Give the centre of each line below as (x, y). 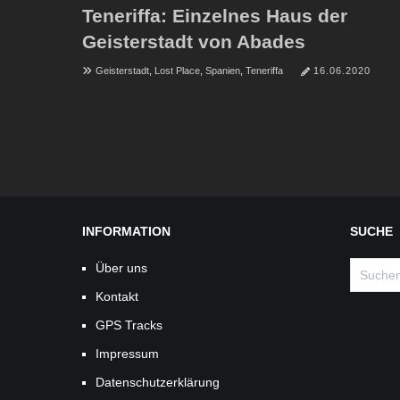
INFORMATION (126, 231)
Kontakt (117, 296)
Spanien (223, 70)
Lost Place (177, 70)
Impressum (127, 353)
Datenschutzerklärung (158, 382)
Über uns (121, 267)
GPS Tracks (129, 325)
